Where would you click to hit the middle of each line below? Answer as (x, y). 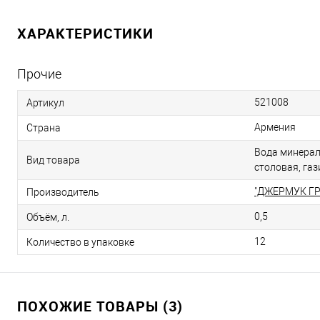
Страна (44, 127)
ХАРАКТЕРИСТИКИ (85, 33)
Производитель (63, 192)
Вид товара (53, 160)
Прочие (39, 74)
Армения (275, 127)
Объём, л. (48, 217)
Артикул (45, 102)
